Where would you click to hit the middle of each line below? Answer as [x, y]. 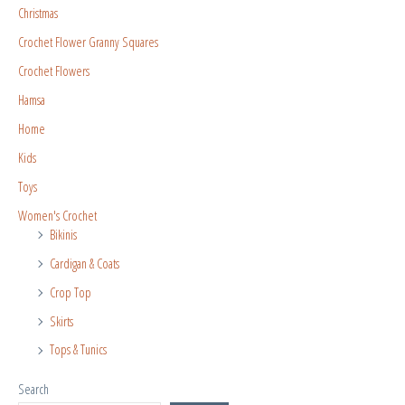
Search [33, 388]
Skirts [61, 320]
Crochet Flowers [54, 71]
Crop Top [71, 292]
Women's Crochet [57, 215]
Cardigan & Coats [85, 263]
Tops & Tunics [78, 349]
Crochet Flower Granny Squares [88, 42]
